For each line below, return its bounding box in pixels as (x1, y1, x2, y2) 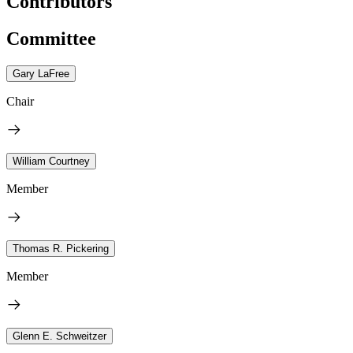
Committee (6, 28, 96, 49)
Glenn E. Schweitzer (13, 329, 106, 342)
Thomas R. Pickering (13, 242, 109, 255)
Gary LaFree (13, 67, 69, 80)
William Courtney (13, 154, 90, 167)
